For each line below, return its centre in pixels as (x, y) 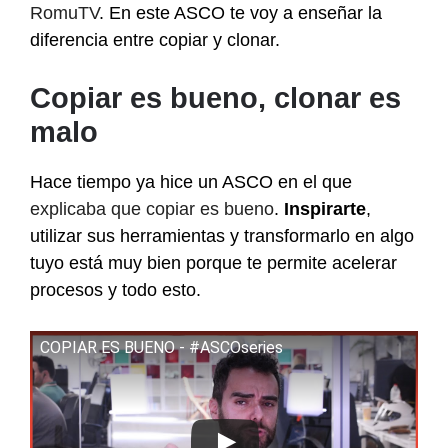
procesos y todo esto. (115, 290)
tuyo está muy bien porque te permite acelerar (213, 263)
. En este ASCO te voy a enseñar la (240, 13)
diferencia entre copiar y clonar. (155, 40)
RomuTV (64, 13)
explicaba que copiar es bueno (152, 209)
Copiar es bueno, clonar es (215, 98)
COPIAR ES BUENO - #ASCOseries (161, 348)
